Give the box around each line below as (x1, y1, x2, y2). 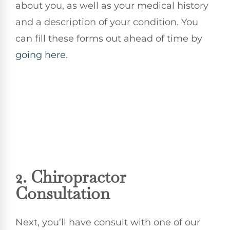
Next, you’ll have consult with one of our (15, 217, 200, 228)
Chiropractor (31, 166, 126, 188)
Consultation (15, 183, 110, 204)
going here (15, 49, 66, 61)
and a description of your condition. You (15, 16, 198, 28)
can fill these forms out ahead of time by (15, 32, 202, 44)
